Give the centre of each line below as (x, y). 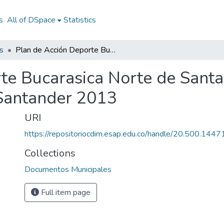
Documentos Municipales (68, 169)
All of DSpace (31, 20)
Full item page (65, 192)
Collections (50, 153)
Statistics (79, 20)
